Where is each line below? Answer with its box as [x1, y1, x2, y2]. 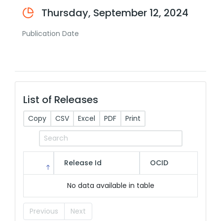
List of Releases [23, 93, 98, 107]
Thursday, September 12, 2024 [41, 6, 188, 20]
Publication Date [22, 29, 79, 38]
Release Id [64, 158, 102, 168]
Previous [30, 206, 58, 216]
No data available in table [67, 181, 154, 190]
